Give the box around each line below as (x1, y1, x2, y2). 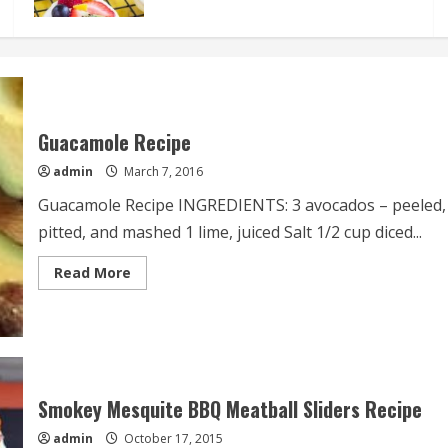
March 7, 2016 (120, 163, 203, 181)
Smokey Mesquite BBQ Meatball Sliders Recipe (37, 393, 422, 424)
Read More (53, 263, 131, 283)
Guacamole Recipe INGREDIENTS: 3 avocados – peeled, (37, 194, 446, 217)
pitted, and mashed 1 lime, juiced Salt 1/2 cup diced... (37, 221, 422, 244)
